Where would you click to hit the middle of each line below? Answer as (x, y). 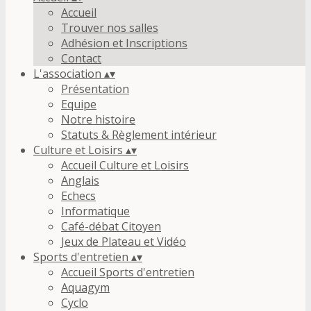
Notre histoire (98, 119)
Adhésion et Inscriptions (124, 43)
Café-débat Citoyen (111, 226)
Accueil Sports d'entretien (128, 272)
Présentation (95, 89)
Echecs (78, 196)
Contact (81, 58)
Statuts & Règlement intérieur (139, 135)
